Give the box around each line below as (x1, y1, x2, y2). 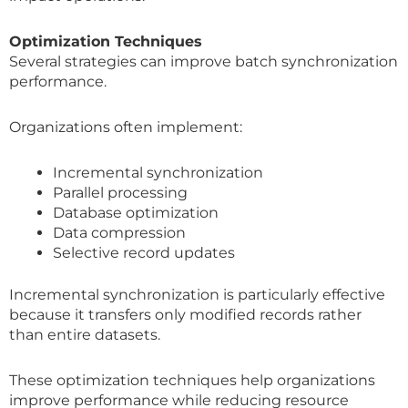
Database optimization (53, 203, 219, 221)
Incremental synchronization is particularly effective (9, 285, 385, 303)
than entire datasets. (9, 325, 160, 343)
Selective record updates (53, 243, 235, 261)
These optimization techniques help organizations (9, 371, 375, 389)
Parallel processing (53, 183, 188, 201)
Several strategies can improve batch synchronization (9, 52, 398, 70)
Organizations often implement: (9, 117, 242, 136)
